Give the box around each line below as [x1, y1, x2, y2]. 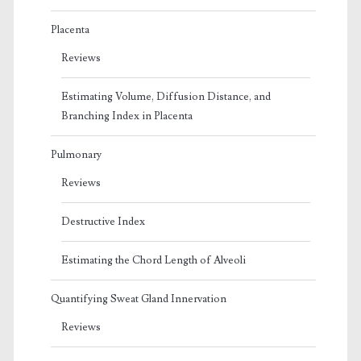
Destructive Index [60, 214, 145, 228]
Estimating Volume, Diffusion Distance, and [60, 89, 271, 103]
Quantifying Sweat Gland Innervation [50, 292, 226, 305]
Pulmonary [50, 147, 102, 161]
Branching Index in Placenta [60, 109, 193, 122]
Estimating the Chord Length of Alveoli [60, 253, 246, 267]
